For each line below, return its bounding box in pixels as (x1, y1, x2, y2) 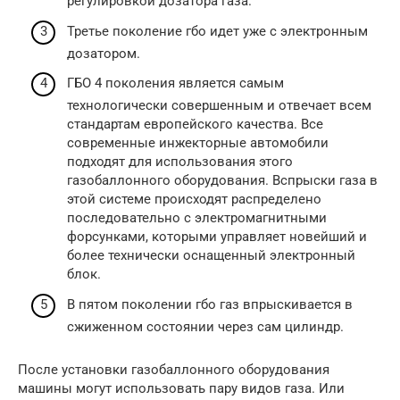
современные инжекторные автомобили (67, 135, 329, 151)
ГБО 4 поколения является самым (67, 75, 284, 91)
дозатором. (67, 45, 140, 62)
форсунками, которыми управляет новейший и (67, 229, 367, 245)
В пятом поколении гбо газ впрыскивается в (67, 296, 353, 312)
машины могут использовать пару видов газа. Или (18, 379, 345, 396)
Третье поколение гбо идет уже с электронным (67, 22, 368, 39)
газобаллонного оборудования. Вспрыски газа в (67, 172, 378, 188)
